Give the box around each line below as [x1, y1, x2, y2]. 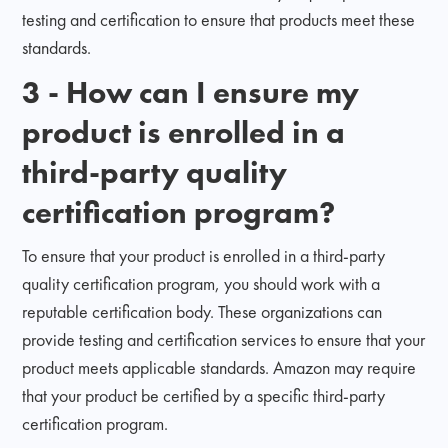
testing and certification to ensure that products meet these [22, 7, 416, 31]
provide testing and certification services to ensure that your [22, 327, 426, 351]
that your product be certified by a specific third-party [22, 383, 386, 407]
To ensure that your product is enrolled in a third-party [22, 243, 386, 267]
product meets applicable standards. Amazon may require [22, 355, 417, 379]
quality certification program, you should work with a [22, 271, 381, 295]
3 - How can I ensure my [22, 71, 360, 112]
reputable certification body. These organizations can [22, 299, 383, 323]
